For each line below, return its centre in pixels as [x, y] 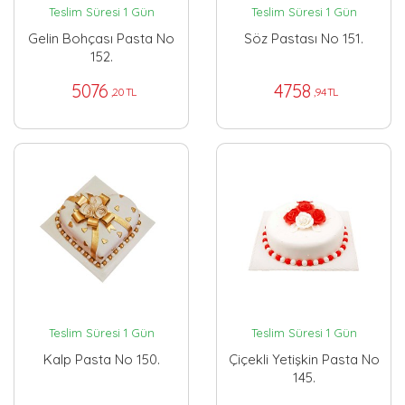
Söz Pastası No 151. [304, 38]
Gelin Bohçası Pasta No [101, 38]
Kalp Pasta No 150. [101, 359]
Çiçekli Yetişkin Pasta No [304, 359]
